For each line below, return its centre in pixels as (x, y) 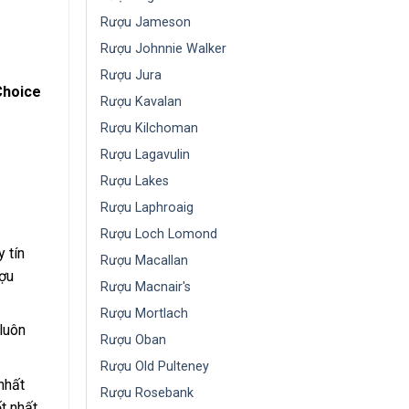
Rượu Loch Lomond (159, 234)
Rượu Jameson (146, 22)
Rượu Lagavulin (145, 155)
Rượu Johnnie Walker (163, 49)
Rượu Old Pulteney (155, 367)
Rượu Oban (133, 340)
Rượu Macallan (144, 261)
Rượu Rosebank (147, 393)
